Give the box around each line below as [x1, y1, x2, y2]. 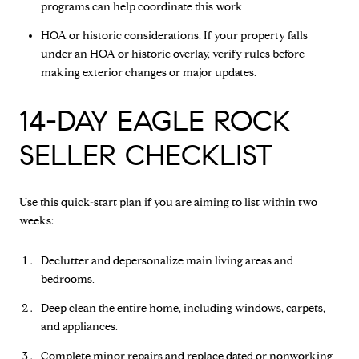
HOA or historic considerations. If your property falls [40, 29, 308, 43]
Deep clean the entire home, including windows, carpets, [40, 301, 325, 316]
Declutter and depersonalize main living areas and [40, 253, 293, 268]
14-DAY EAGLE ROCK [19, 102, 291, 139]
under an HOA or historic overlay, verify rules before [40, 47, 305, 62]
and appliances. [40, 320, 118, 334]
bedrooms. [40, 272, 95, 286]
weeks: [19, 214, 54, 228]
